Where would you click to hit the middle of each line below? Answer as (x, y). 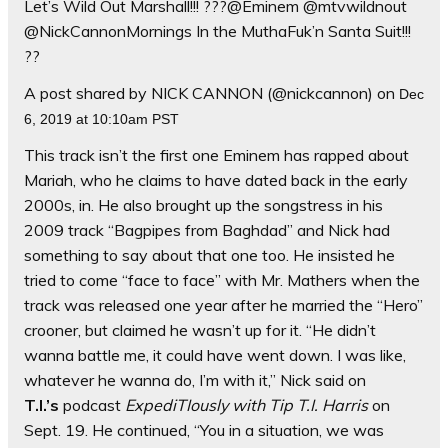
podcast (92, 405)
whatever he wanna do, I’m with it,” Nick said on (195, 380)
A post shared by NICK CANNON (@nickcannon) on (211, 93)
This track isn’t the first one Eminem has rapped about (216, 155)
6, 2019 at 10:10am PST (101, 119)
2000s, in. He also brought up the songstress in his (203, 205)
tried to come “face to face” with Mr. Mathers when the (222, 280)
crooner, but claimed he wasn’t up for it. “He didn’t (200, 330)
